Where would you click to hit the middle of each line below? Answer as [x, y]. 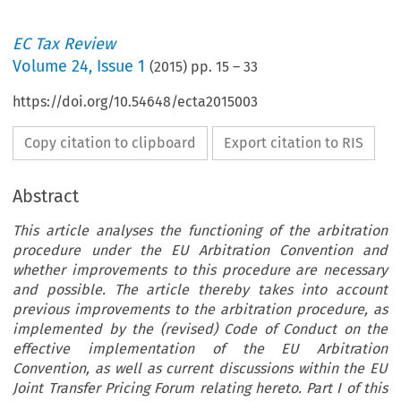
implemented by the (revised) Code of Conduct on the [200, 329]
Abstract [46, 196]
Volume [43, 67]
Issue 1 [121, 67]
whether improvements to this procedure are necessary [200, 270]
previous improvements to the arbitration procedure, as [200, 310]
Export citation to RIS [294, 143]
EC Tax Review [64, 44]
